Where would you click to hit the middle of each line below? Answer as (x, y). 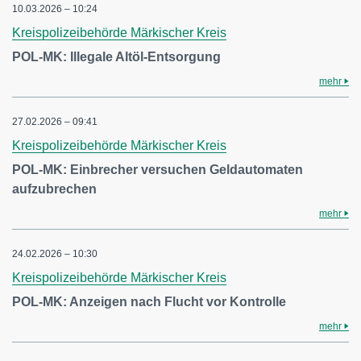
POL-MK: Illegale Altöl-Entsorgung (116, 57)
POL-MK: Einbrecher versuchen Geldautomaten (158, 170)
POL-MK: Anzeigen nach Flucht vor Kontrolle (149, 302)
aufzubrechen (54, 189)
